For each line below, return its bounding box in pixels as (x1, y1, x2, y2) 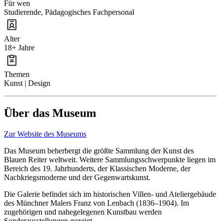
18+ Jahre (4, 43, 35, 52)
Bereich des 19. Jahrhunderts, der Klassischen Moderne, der (4, 164, 190, 173)
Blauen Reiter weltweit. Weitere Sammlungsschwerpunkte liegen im (4, 155, 216, 164)
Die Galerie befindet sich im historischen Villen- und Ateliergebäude (4, 189, 216, 198)
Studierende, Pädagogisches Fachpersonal (4, 7, 134, 16)
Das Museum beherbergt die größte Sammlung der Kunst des (4, 146, 194, 155)
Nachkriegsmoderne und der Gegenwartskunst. (4, 173, 150, 182)
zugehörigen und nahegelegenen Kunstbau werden (4, 207, 162, 216)
